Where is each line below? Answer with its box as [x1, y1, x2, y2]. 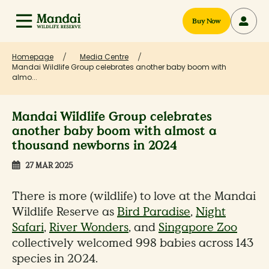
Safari [12, 220, 44, 235]
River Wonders [49, 220, 128, 235]
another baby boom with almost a [12, 123, 217, 139]
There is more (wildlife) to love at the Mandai [12, 189, 256, 204]
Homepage [12, 52, 53, 62]
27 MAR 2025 [23, 160, 73, 171]
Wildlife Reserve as [12, 204, 117, 220]
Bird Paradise [117, 204, 190, 220]
